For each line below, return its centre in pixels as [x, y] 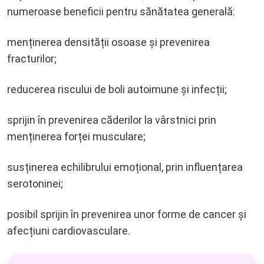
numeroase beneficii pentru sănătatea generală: [121, 11]
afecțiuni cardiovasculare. [69, 230]
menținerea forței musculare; [76, 136]
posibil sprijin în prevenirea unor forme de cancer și [127, 214]
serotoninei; [35, 183]
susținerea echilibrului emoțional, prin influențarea [125, 167]
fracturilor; [32, 58]
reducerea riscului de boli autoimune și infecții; [117, 89]
